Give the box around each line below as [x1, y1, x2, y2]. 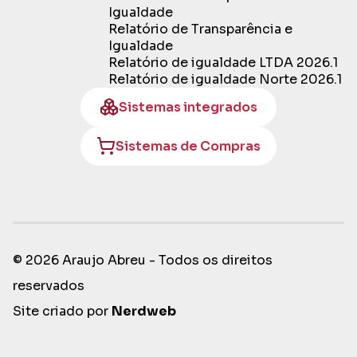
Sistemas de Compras [116, 137, 261, 155]
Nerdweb [112, 302, 176, 320]
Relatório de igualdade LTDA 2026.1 [108, 53, 338, 71]
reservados [13, 277, 84, 294]
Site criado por [13, 302, 112, 320]
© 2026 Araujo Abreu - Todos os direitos [13, 251, 273, 269]
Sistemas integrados [119, 98, 257, 116]
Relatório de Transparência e [108, 20, 292, 37]
